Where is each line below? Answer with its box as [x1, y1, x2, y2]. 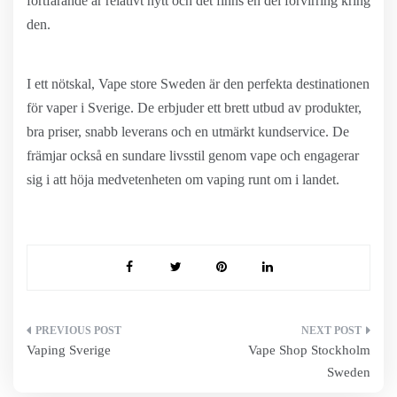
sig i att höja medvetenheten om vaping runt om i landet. [27, 172, 339, 187]
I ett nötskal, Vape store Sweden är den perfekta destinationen [27, 76, 370, 91]
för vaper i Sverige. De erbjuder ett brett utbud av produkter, [27, 100, 362, 115]
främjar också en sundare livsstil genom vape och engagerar [27, 148, 359, 163]
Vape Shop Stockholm [248, 343, 370, 357]
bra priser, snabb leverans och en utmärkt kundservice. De [27, 124, 349, 139]
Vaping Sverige [27, 343, 111, 357]
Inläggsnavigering [26, 323, 201, 349]
